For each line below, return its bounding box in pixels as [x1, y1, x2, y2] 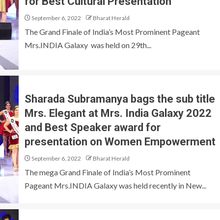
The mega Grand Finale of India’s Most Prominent [25, 167, 191, 177]
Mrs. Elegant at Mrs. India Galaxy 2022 [25, 107, 212, 119]
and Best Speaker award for [25, 121, 161, 134]
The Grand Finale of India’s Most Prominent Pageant [25, 27, 200, 36]
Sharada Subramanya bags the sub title [25, 93, 215, 105]
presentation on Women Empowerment [25, 136, 216, 148]
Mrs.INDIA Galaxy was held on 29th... [25, 40, 151, 50]
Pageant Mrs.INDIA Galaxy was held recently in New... [25, 181, 206, 190]
